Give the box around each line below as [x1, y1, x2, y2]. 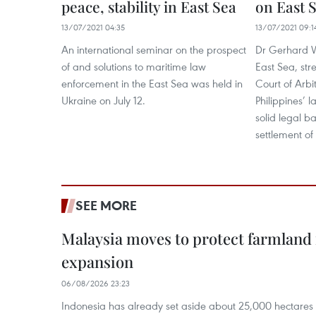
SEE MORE [75, 197, 137, 214]
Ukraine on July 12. [61, 93, 145, 107]
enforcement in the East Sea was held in [61, 76, 243, 90]
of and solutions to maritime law [61, 59, 206, 73]
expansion [61, 251, 133, 272]
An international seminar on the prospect [61, 42, 246, 56]
